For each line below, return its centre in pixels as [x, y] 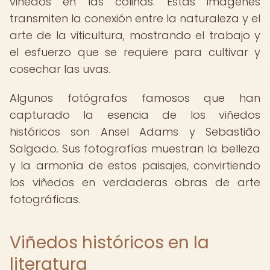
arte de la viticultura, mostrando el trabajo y [135, 35]
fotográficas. [45, 199]
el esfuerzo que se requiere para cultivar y [135, 52]
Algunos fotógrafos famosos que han [135, 98]
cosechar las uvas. [60, 69]
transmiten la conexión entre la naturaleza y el [135, 18]
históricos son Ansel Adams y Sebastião [135, 132]
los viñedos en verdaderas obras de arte [135, 182]
